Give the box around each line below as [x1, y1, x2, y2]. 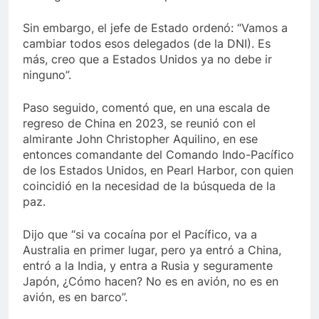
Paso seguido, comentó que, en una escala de [23, 100, 270, 115]
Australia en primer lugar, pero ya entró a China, [23, 242, 281, 257]
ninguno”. [23, 67, 71, 82]
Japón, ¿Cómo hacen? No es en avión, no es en [23, 273, 278, 288]
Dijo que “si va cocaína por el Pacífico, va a [23, 226, 257, 241]
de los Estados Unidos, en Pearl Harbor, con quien [23, 162, 293, 177]
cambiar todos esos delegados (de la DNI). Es [23, 36, 271, 51]
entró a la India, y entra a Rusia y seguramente [23, 258, 273, 273]
